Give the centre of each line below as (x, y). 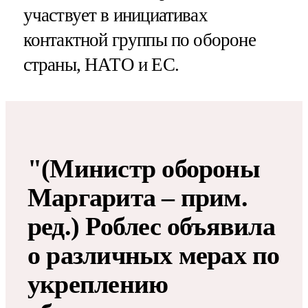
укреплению (98, 284)
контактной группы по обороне (139, 40)
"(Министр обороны (144, 168)
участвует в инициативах (115, 15)
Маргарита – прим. (137, 197)
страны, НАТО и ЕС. (101, 64)
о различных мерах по (154, 255)
